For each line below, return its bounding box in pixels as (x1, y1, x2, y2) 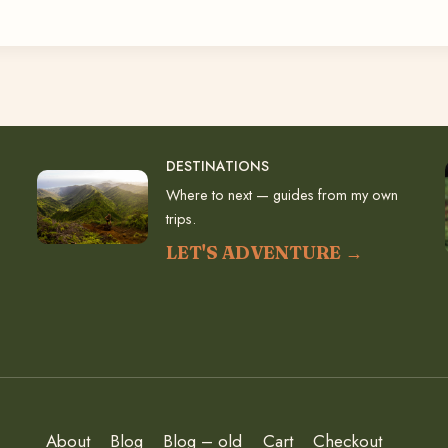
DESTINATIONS (165, 156, 269, 177)
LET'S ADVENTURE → (165, 241, 363, 265)
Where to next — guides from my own (165, 184, 398, 206)
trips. (165, 208, 196, 230)
